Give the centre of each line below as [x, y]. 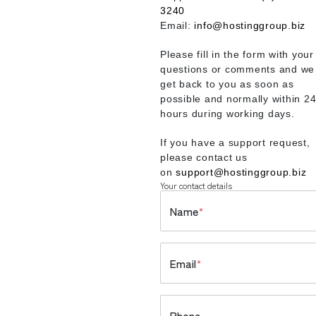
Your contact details [196, 185]
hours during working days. [227, 114]
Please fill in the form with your [237, 54]
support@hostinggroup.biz [241, 172]
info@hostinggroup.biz [250, 25]
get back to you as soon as [227, 84]
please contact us [204, 157]
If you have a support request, [235, 142]
